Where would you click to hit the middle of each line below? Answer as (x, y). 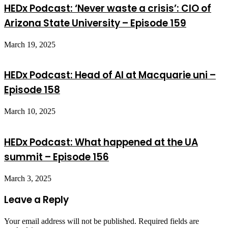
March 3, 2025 (28, 178)
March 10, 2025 (30, 111)
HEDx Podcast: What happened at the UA (101, 142)
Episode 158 (32, 90)
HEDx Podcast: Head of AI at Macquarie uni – (110, 75)
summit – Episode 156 (56, 157)
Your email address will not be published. (70, 221)
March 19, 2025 (30, 44)
